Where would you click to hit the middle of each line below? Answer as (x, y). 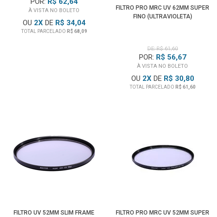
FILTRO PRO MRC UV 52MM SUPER (163, 213)
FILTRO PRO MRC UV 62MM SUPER (163, 8)
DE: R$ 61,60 (163, 49)
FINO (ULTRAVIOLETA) (163, 16)
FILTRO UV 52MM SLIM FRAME (54, 213)
